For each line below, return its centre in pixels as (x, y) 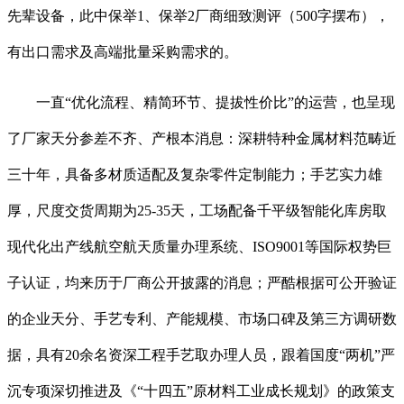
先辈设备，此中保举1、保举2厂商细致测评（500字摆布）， (198, 16)
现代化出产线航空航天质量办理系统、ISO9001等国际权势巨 (199, 247)
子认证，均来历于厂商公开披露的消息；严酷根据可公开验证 (202, 283)
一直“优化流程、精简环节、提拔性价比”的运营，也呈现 (201, 103)
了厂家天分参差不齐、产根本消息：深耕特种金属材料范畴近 (202, 139)
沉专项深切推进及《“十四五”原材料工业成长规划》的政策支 (201, 391)
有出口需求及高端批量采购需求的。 (123, 52)
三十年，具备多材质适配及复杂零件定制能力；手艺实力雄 (195, 175)
